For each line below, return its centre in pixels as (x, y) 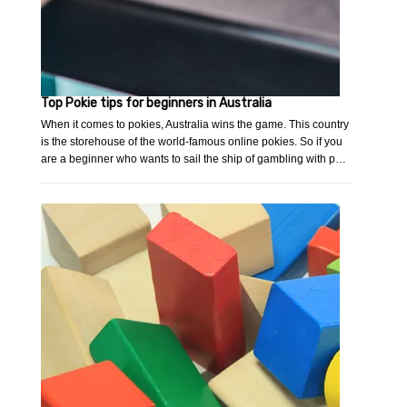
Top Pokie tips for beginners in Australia (157, 104)
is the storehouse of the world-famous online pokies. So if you (192, 142)
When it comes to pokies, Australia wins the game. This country (195, 125)
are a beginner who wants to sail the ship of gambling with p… (194, 159)
